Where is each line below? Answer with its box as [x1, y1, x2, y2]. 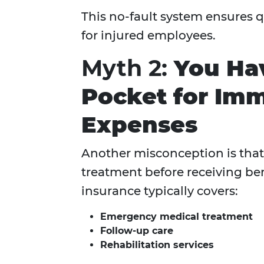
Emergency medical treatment [100, 211, 253, 223]
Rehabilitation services [100, 239, 214, 251]
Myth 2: [81, 54, 174, 82]
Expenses [81, 111, 197, 139]
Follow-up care [100, 225, 173, 237]
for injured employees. [81, 28, 216, 43]
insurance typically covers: [81, 184, 238, 199]
